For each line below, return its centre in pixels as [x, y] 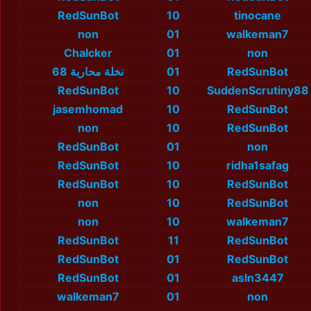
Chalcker [88, 53]
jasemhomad [88, 109]
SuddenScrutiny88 [258, 91]
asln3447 [258, 278]
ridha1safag [258, 166]
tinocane [258, 16]
